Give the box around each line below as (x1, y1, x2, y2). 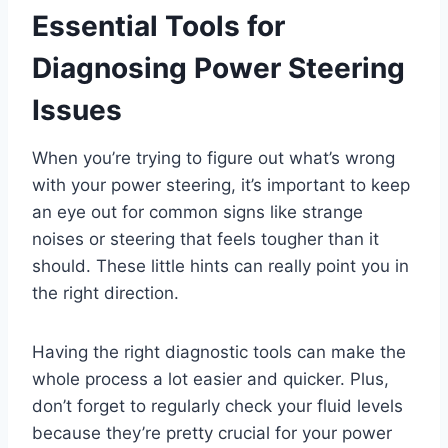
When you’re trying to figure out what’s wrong (32, 148, 395, 169)
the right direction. (32, 283, 179, 304)
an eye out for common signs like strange (32, 202, 363, 223)
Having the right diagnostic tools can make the (32, 342, 406, 363)
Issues (32, 93, 122, 128)
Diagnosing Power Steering (32, 51, 405, 86)
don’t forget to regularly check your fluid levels (32, 396, 403, 417)
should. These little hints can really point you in (32, 256, 409, 277)
